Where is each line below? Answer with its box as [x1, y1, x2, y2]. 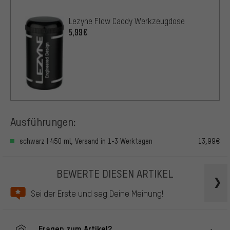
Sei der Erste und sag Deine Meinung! [31, 188, 163, 199]
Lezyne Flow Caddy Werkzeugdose [69, 15, 185, 26]
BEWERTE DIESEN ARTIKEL [56, 166, 174, 180]
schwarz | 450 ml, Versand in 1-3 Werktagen [20, 136, 152, 145]
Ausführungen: [10, 114, 76, 128]
